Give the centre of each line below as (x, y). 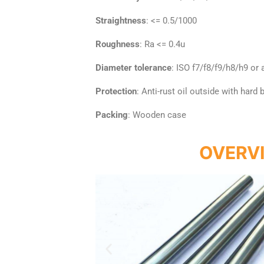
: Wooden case (157, 115)
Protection (116, 91)
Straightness (121, 20)
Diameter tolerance (133, 67)
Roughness (118, 44)
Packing (112, 115)
